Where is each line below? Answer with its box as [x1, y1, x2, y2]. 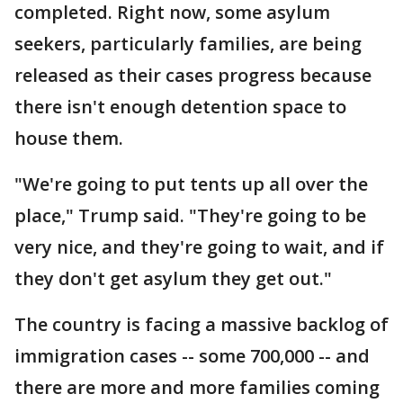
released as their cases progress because [14, 63, 372, 87]
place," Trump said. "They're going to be [14, 203, 366, 228]
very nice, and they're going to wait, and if [14, 235, 384, 259]
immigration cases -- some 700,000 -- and [14, 344, 370, 368]
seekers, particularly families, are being [14, 31, 362, 56]
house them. [14, 126, 123, 150]
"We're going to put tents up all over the [14, 172, 368, 196]
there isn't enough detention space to [14, 94, 346, 119]
